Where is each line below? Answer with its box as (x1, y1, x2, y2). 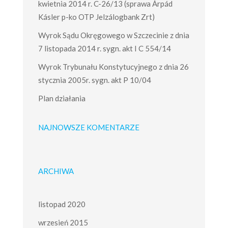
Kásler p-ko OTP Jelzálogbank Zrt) (38, 12, 155, 21)
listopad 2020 (38, 199, 85, 209)
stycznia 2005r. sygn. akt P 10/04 (38, 75, 151, 84)
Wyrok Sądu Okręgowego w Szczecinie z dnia (38, 31, 189, 40)
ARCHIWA (38, 166, 74, 176)
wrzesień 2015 (38, 218, 88, 227)
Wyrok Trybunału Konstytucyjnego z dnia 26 (38, 62, 189, 71)
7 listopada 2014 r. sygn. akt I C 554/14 (38, 44, 171, 53)
